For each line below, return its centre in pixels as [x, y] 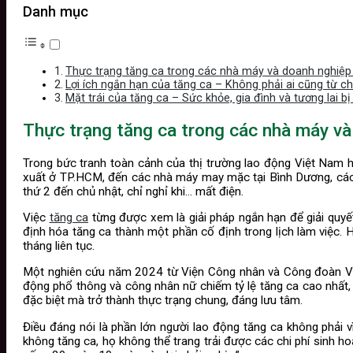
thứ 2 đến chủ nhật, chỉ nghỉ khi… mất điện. [133, 192]
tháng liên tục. [59, 246]
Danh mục [56, 11]
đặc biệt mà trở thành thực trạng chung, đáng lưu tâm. [163, 301]
